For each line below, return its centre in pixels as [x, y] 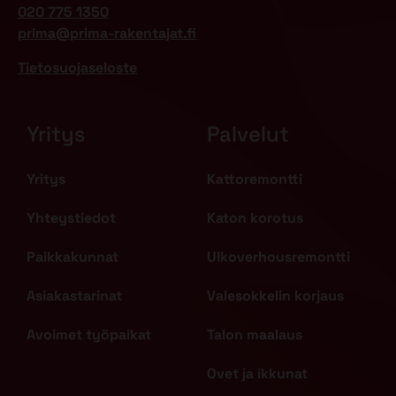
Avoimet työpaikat [89, 335]
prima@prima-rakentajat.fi [107, 34]
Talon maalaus [255, 335]
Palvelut [248, 134]
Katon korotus [255, 218]
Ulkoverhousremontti [278, 257]
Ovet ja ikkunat [257, 374]
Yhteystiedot [71, 218]
